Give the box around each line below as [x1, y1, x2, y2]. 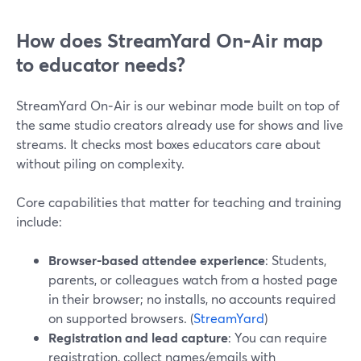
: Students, [265, 251, 326, 268]
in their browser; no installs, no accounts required [48, 290, 336, 307]
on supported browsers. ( [48, 309, 193, 326]
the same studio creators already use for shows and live [16, 116, 343, 133]
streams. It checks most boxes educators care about [16, 135, 321, 152]
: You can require [228, 329, 327, 346]
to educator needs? [16, 52, 185, 77]
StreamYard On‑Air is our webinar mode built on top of [16, 97, 339, 114]
